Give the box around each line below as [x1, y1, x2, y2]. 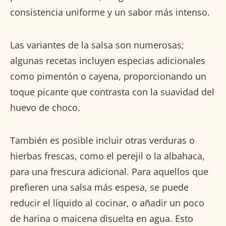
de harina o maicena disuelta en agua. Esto [10, 212, 193, 224]
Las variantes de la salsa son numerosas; [10, 38, 184, 51]
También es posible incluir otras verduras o [10, 134, 195, 146]
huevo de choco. [10, 101, 80, 114]
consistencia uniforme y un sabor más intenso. [10, 6, 210, 18]
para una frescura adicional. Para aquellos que [10, 165, 208, 178]
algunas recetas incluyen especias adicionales [10, 54, 205, 67]
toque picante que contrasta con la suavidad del [10, 85, 214, 98]
